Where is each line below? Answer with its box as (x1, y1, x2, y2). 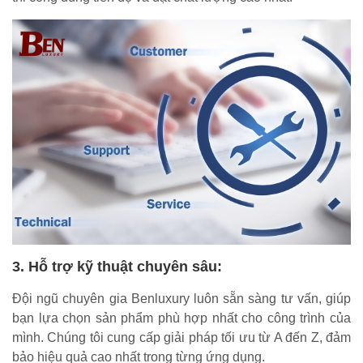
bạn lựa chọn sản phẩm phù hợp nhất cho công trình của (12, 311, 351, 326)
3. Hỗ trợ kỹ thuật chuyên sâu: (12, 258, 222, 275)
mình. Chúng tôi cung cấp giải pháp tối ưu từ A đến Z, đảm (12, 331, 351, 345)
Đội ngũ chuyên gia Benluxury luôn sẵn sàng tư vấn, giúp (12, 292, 351, 306)
